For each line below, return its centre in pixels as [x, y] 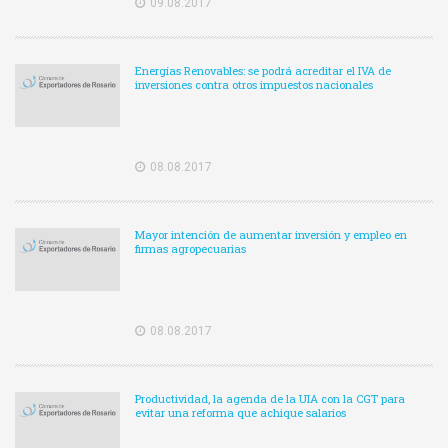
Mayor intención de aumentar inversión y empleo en [271, 235]
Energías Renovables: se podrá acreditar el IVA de [263, 71]
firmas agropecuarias [190, 249]
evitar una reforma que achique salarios [240, 413]
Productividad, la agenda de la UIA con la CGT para [270, 399]
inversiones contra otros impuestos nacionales [254, 85]
